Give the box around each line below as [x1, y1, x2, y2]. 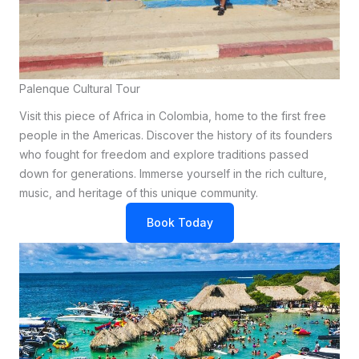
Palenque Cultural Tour [19, 82, 140, 96]
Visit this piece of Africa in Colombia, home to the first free [19, 109, 326, 123]
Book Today [146, 216, 213, 230]
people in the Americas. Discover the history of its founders [19, 128, 333, 143]
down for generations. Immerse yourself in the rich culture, [19, 167, 327, 181]
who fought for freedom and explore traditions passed [19, 147, 309, 162]
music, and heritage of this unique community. [19, 186, 258, 200]
